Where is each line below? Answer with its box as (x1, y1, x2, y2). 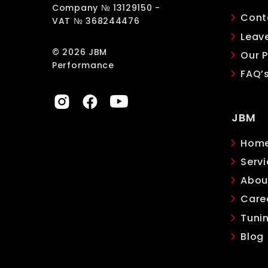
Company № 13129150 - (52, 2, 160, 14)
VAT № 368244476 (52, 15, 140, 28)
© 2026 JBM (52, 46, 107, 59)
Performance (52, 59, 114, 72)
